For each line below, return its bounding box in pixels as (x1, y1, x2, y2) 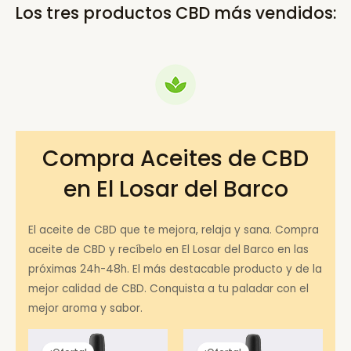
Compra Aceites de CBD (42, 143, 309, 174)
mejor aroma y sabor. (28, 300, 143, 316)
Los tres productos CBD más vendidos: (14, 2, 337, 25)
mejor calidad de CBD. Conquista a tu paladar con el (28, 280, 309, 296)
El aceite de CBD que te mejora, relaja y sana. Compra (28, 222, 320, 237)
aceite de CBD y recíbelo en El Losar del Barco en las (28, 241, 309, 257)
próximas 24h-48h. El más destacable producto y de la (28, 261, 323, 277)
